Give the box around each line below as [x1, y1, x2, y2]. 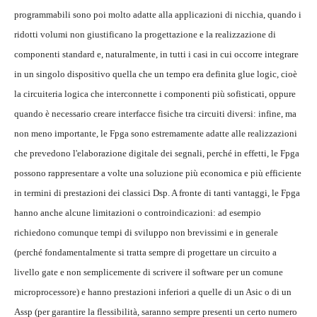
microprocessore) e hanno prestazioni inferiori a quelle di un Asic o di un [14, 287, 292, 298]
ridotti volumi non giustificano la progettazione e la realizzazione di [14, 29, 276, 40]
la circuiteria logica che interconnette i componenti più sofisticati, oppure [14, 88, 296, 100]
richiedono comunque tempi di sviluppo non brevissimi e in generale [14, 227, 278, 238]
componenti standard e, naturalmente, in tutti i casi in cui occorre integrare [14, 49, 299, 60]
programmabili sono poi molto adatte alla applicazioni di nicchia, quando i [14, 9, 301, 21]
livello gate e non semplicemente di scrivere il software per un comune [14, 267, 283, 278]
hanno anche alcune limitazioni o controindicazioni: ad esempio [14, 207, 261, 219]
